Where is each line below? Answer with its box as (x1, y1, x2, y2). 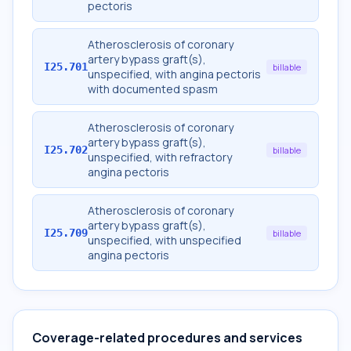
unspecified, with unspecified (88, 233, 241, 248)
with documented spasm (88, 81, 218, 96)
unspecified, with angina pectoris (88, 67, 261, 81)
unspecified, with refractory (88, 150, 232, 165)
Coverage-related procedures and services (32, 329, 302, 346)
